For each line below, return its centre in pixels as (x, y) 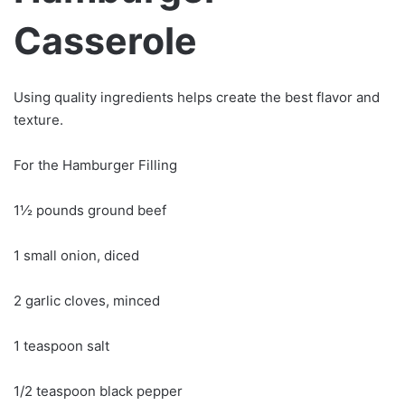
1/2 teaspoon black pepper (98, 391)
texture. (38, 119)
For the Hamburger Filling (95, 165)
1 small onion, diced (76, 255)
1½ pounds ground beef (90, 210)
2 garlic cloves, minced (87, 300)
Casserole (105, 41)
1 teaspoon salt (61, 345)
